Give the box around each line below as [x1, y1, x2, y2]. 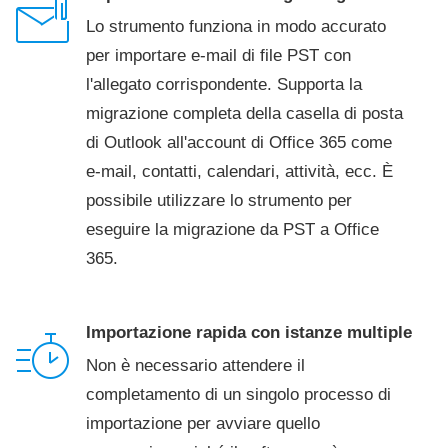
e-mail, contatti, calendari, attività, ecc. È [86, 162, 393, 181]
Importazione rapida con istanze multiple [86, 323, 412, 342]
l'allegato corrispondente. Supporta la [86, 75, 362, 94]
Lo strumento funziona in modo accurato [86, 17, 386, 36]
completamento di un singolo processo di [86, 385, 391, 404]
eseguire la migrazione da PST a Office [86, 220, 379, 239]
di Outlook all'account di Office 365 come [86, 133, 392, 152]
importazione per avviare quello [86, 414, 320, 433]
